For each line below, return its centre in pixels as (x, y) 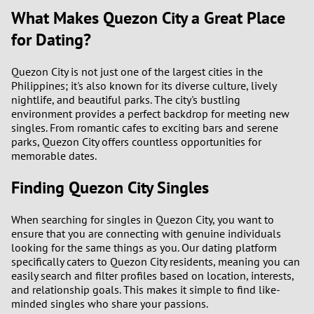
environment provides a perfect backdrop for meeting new (150, 113)
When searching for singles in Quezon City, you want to (143, 219)
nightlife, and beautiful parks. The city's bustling (126, 99)
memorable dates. (54, 155)
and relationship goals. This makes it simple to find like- (146, 289)
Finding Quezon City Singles (110, 187)
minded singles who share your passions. (110, 303)
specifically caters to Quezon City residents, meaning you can (156, 261)
